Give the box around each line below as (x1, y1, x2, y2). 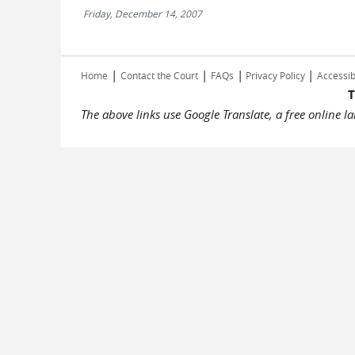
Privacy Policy (243, 69, 307, 82)
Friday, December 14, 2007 (82, 7, 202, 20)
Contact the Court (120, 69, 198, 82)
